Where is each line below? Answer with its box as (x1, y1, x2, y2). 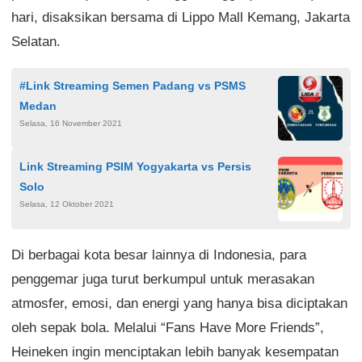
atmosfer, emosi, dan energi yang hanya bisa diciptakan (11, 296, 347, 312)
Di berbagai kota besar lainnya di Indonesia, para (11, 247, 306, 263)
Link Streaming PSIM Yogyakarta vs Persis (19, 160, 251, 174)
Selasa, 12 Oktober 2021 (19, 200, 114, 209)
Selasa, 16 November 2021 (19, 119, 122, 128)
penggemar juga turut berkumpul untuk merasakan (11, 271, 314, 288)
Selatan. (11, 34, 61, 50)
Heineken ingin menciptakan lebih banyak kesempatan (11, 344, 339, 360)
